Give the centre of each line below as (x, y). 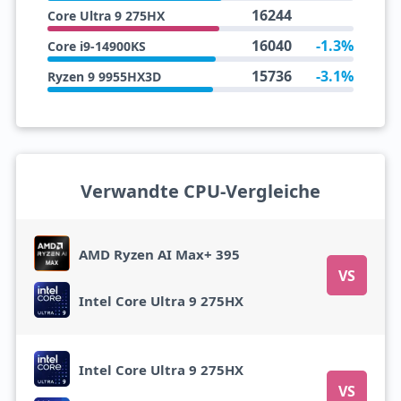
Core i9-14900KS (96, 47)
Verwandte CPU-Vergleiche (200, 192)
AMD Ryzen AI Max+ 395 (159, 254)
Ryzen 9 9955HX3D (104, 77)
